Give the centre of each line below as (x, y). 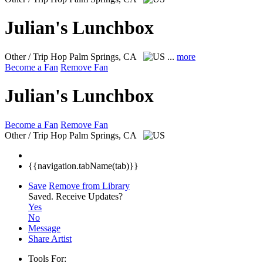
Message (44, 228)
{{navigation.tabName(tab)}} (83, 166)
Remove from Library (89, 186)
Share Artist (50, 238)
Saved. (42, 196)
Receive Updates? (89, 196)
